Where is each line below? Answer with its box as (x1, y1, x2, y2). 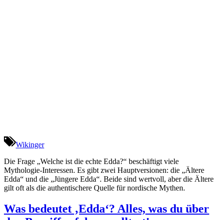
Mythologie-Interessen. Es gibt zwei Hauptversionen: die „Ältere (4, 166, 204, 175)
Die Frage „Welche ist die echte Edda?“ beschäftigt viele (4, 157, 179, 166)
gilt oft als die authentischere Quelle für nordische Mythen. (4, 184, 185, 192)
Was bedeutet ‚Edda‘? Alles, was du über (4, 202, 209, 216)
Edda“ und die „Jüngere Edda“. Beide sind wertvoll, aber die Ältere (4, 175, 214, 184)
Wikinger (16, 140, 44, 149)
